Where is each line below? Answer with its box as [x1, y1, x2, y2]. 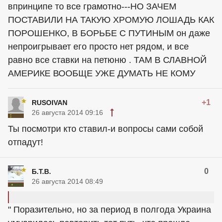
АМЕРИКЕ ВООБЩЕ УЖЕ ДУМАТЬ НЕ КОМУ [8, 68, 195, 78]
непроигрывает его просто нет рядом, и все [8, 41, 189, 52]
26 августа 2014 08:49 [32, 177, 103, 185]
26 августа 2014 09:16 [32, 108, 103, 116]
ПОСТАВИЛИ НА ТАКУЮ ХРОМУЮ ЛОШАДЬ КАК [8, 14, 214, 25]
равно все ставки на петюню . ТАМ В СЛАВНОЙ [8, 55, 207, 65]
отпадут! [8, 137, 43, 147]
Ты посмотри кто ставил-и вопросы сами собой [8, 123, 203, 134]
